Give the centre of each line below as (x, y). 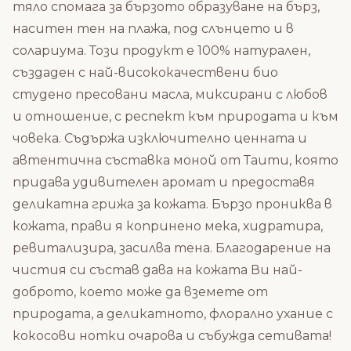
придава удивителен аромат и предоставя (164, 182)
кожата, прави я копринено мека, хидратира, (168, 226)
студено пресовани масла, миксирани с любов (170, 94)
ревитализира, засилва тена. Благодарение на (172, 248)
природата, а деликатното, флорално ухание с (173, 313)
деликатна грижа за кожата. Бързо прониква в (172, 204)
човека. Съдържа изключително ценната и (160, 138)
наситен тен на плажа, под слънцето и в (153, 28)
